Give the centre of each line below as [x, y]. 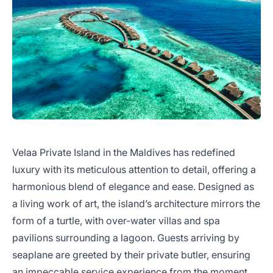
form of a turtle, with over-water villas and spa [116, 221]
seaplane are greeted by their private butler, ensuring [131, 255]
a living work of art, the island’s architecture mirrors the [136, 204]
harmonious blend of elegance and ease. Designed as [133, 186]
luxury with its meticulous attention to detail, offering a [134, 169]
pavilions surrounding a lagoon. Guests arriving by [126, 238]
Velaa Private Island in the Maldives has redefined [124, 152]
